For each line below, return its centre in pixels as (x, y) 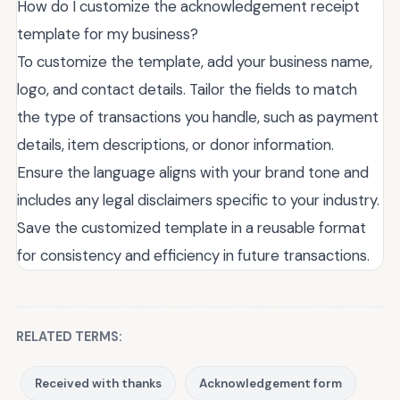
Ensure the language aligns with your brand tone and (193, 173)
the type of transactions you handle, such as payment (198, 117)
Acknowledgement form (271, 384)
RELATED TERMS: (69, 337)
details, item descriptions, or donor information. (175, 145)
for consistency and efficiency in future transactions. (193, 256)
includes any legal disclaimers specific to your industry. (198, 200)
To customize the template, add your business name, (195, 62)
